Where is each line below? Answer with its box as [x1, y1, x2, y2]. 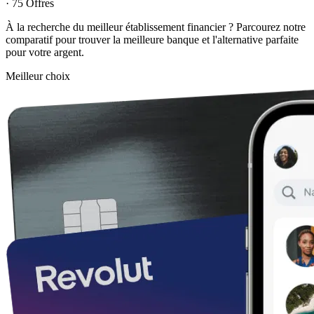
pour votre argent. [6, 46, 84, 59]
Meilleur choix [6, 70, 70, 83]
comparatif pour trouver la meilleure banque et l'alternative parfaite [6, 34, 299, 46]
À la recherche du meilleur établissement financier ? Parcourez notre [6, 21, 306, 34]
